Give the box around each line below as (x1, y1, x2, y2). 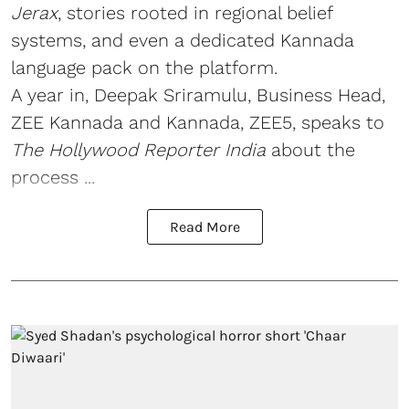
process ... (11, 165, 95, 188)
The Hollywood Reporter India (11, 138, 266, 161)
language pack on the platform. (11, 56, 278, 79)
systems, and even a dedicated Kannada (11, 28, 354, 51)
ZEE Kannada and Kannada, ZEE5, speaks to (11, 110, 384, 133)
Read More (169, 217, 240, 236)
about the (266, 138, 355, 161)
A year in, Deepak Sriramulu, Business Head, (11, 83, 385, 106)
